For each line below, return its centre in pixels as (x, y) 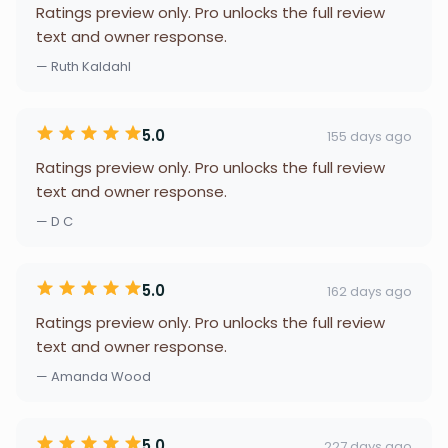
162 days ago (369, 291)
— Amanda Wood (93, 376)
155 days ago (369, 136)
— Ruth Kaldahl (83, 66)
